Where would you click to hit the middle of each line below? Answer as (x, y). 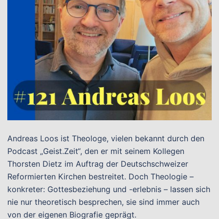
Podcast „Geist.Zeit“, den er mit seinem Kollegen (96, 151)
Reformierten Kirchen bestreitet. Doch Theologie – (100, 176)
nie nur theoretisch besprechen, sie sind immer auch (103, 202)
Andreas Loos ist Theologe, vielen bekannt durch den (106, 138)
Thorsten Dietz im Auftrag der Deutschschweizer (98, 164)
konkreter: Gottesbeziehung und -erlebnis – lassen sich (109, 189)
